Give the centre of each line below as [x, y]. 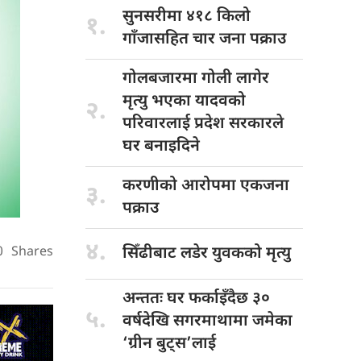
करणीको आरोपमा [181, 186]
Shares [32, 252]
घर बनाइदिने [161, 146]
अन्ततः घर [156, 299]
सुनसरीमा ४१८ [170, 17]
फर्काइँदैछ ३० [229, 299]
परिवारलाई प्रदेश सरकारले [203, 124]
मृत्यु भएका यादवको [184, 101]
